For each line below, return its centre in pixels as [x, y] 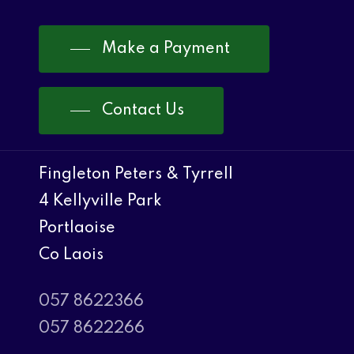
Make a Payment [166, 49]
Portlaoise [77, 228]
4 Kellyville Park [101, 201]
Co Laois [72, 255]
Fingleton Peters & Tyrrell [136, 174]
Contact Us [143, 110]
